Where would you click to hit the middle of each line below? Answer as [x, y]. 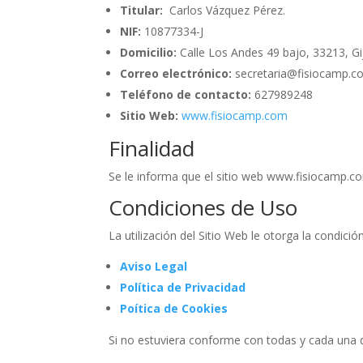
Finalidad [152, 148]
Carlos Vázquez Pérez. [224, 10]
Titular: [142, 10]
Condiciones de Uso [203, 207]
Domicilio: [149, 52]
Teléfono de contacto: [186, 94]
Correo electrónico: [176, 73]
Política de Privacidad [183, 287]
